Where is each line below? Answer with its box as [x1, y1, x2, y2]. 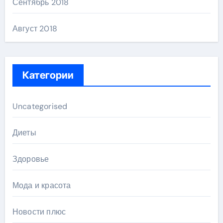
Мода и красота [12, 180, 71, 191]
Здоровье [12, 153, 49, 164]
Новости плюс [12, 206, 66, 217]
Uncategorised [12, 101, 68, 111]
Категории [22, 69, 74, 81]
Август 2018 [12, 23, 57, 34]
